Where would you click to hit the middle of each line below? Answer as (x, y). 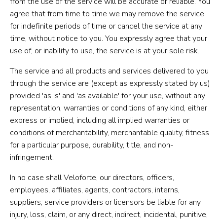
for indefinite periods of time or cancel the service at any (106, 26)
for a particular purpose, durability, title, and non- (92, 145)
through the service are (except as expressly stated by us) (110, 83)
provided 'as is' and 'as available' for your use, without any (108, 95)
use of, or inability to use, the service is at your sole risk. (105, 51)
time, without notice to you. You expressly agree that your (109, 38)
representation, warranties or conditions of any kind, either (109, 108)
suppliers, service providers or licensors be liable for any (105, 202)
